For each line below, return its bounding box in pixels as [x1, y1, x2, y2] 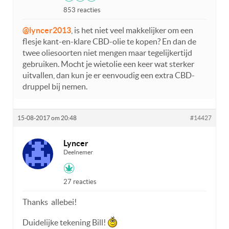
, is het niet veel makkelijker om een [71, 26, 193, 35]
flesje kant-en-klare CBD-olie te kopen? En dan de [22, 37, 196, 47]
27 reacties [63, 178, 97, 186]
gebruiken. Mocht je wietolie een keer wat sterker [22, 59, 194, 69]
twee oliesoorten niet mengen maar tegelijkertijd [22, 48, 192, 58]
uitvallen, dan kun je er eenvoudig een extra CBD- [22, 71, 195, 80]
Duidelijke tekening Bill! [22, 218, 107, 227]
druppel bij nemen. [22, 82, 87, 91]
